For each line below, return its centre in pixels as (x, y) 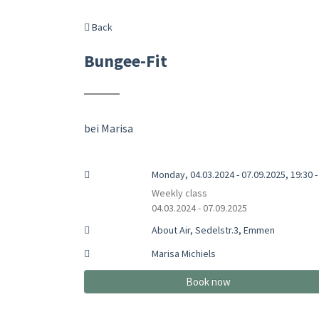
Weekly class (179, 193)
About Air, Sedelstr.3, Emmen (213, 230)
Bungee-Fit (126, 61)
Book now (209, 281)
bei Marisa (109, 128)
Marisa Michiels (183, 253)
